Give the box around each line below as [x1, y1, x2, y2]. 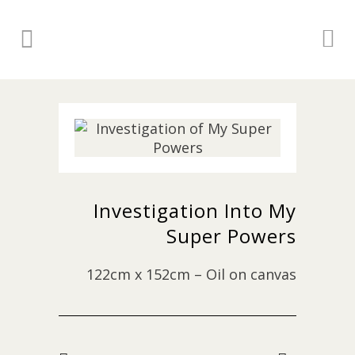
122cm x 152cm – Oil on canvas [86, 265, 296, 284]
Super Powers [166, 223, 296, 249]
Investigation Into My [94, 197, 296, 223]
